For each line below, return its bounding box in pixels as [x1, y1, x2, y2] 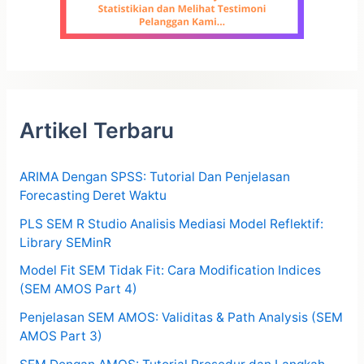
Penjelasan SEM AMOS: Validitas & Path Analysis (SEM [19, 310, 343, 326]
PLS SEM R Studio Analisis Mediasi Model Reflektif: [19, 215, 323, 232]
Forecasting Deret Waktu [19, 188, 167, 204]
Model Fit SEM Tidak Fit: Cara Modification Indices [19, 262, 321, 279]
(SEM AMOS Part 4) [19, 281, 137, 297]
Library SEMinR [19, 234, 111, 250]
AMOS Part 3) [19, 328, 102, 344]
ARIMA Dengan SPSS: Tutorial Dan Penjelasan [19, 169, 290, 185]
